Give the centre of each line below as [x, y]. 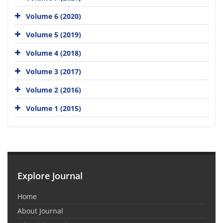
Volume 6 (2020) [54, 16]
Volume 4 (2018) [54, 53]
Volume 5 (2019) [54, 34]
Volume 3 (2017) [54, 71]
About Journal [40, 211]
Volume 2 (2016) [54, 90]
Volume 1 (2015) [54, 108]
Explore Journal [50, 176]
